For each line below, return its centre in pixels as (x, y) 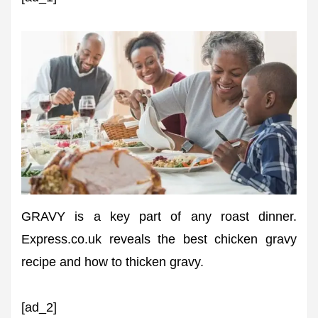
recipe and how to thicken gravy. (113, 262)
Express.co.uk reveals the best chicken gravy (159, 240)
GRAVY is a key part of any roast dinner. (159, 217)
